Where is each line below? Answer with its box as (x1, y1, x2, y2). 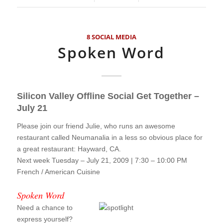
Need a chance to (16, 203, 73, 212)
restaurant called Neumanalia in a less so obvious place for (16, 133, 203, 141)
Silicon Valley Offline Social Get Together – (16, 91, 199, 102)
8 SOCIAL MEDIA (86, 33, 136, 42)
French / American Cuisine (16, 167, 100, 176)
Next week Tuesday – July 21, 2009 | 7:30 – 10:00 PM (16, 156, 187, 164)
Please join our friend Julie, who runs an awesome (16, 121, 175, 130)
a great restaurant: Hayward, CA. (16, 144, 121, 153)
